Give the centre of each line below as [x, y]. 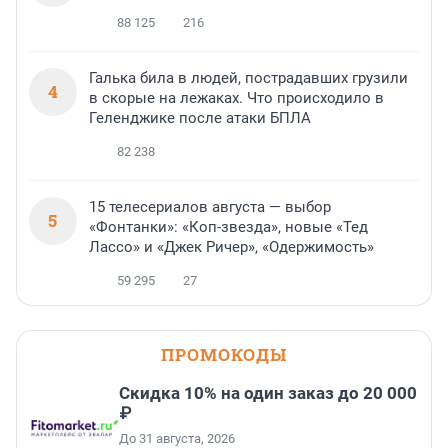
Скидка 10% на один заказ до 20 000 [268, 393]
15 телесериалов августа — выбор [210, 207]
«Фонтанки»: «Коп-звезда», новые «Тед [228, 227]
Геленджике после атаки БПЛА [200, 118]
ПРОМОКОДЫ [224, 355]
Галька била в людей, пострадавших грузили [248, 78]
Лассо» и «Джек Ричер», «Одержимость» [231, 247]
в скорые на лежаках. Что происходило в [236, 98]
